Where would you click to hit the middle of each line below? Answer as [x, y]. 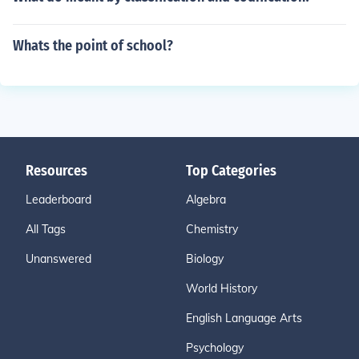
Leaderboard [58, 200]
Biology [205, 259]
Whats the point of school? [93, 46]
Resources [56, 171]
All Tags [46, 229]
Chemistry [212, 229]
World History [222, 288]
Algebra [206, 200]
